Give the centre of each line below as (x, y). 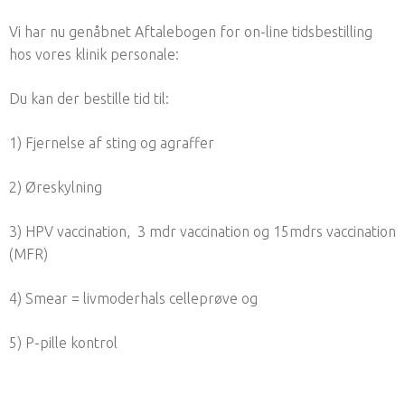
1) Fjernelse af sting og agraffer (112, 142)
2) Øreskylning (56, 187)
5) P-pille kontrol (63, 342)
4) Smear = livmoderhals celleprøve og (133, 298)
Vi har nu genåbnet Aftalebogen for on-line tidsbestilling (191, 31)
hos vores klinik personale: (94, 54)
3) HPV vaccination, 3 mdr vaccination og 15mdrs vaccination (202, 231)
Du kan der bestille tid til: (89, 98)
